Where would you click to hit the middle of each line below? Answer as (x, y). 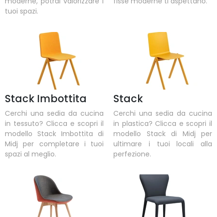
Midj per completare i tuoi (54, 144)
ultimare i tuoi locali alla (163, 144)
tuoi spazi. (22, 11)
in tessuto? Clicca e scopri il (54, 123)
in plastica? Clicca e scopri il (163, 123)
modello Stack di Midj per (163, 133)
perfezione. (132, 154)
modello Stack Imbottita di (54, 133)
